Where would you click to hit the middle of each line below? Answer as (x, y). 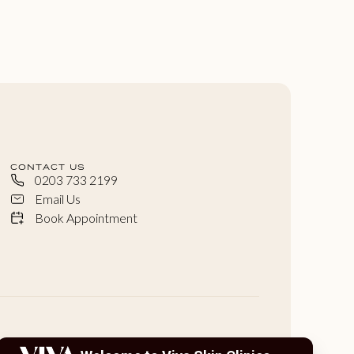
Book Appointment (87, 218)
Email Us (58, 199)
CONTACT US (48, 167)
